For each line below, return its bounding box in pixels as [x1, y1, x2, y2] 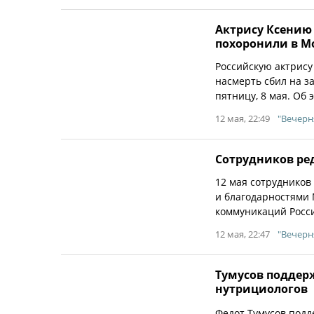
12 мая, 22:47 [215, 228, 270, 240]
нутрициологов [215, 281, 308, 296]
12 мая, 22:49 [215, 112, 270, 125]
